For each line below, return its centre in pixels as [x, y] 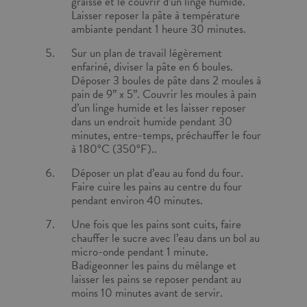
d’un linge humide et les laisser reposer [159, 108]
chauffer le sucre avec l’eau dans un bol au [165, 238]
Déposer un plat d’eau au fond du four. [157, 173]
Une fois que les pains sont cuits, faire [156, 224]
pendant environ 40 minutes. [137, 200]
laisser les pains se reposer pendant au [156, 279]
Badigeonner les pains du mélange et [154, 266]
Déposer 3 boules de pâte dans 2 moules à [166, 81]
